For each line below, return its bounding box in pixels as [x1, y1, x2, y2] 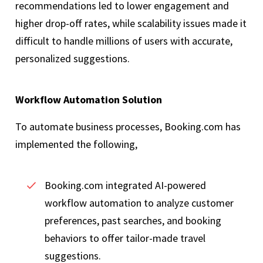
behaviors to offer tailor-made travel [45, 231, 205, 245]
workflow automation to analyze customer [45, 196, 234, 210]
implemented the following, [15, 137, 140, 151]
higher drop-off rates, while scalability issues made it [15, 16, 247, 31]
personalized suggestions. [15, 52, 132, 66]
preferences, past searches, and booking [45, 214, 221, 228]
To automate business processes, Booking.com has [15, 120, 241, 134]
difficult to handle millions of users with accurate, [15, 34, 232, 48]
